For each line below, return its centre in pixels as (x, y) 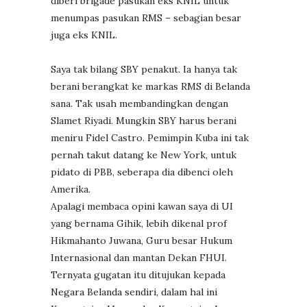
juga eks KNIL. (84, 35)
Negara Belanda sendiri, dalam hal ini (134, 292)
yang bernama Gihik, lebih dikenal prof (139, 223)
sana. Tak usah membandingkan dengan (139, 103)
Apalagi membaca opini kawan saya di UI (142, 206)
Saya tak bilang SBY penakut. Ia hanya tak (144, 69)
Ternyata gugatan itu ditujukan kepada (138, 274)
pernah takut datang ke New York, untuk (144, 155)
